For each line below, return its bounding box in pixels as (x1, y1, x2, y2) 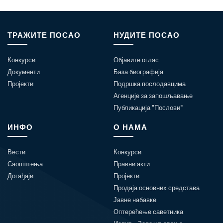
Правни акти (113, 159, 150, 169)
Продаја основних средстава (113, 183, 200, 193)
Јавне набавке (113, 195, 157, 205)
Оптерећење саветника (113, 207, 184, 217)
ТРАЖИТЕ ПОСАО (7, 30, 81, 41)
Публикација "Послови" (113, 103, 183, 113)
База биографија (113, 67, 164, 77)
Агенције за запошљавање (113, 91, 193, 101)
